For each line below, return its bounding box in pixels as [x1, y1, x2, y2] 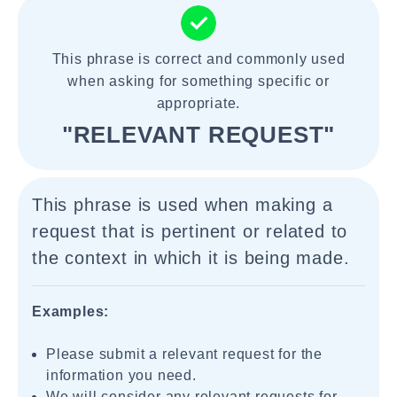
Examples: [32, 304, 110, 319]
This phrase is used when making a [32, 195, 333, 214]
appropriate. [156, 96, 241, 111]
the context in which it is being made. [32, 248, 350, 268]
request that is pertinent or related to [32, 222, 348, 241]
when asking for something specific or [67, 74, 330, 89]
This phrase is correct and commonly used [51, 51, 346, 66]
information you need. [46, 368, 197, 383]
